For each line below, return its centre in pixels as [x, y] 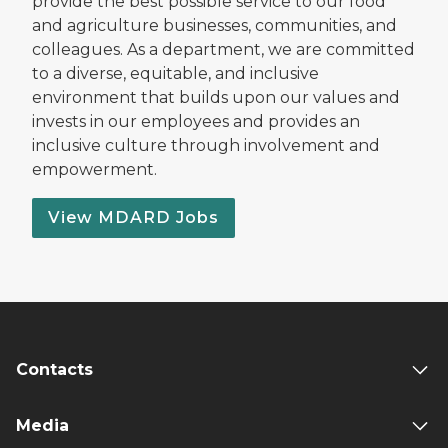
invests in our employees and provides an [196, 121]
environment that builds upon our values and [216, 97]
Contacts [54, 369]
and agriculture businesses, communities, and [214, 25]
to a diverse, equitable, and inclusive [175, 73]
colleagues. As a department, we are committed [223, 49]
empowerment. [94, 169]
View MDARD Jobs [133, 217]
